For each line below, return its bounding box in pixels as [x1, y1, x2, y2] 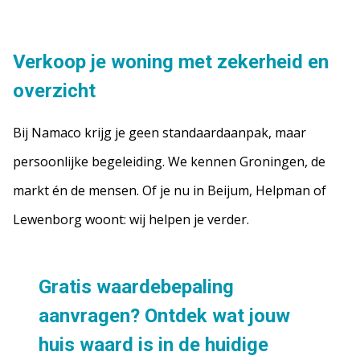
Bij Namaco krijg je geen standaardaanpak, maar [13, 124, 306, 141]
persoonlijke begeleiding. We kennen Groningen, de [13, 153, 325, 170]
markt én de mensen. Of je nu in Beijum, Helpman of [13, 182, 326, 199]
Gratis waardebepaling [39, 276, 234, 298]
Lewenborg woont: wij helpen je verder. [13, 211, 249, 228]
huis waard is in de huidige [39, 333, 268, 356]
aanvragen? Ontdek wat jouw [39, 305, 290, 327]
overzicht [13, 80, 96, 102]
